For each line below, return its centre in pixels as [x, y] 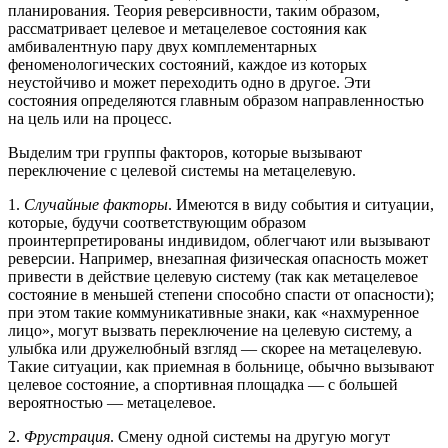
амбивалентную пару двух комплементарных [162, 47]
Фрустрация [67, 437]
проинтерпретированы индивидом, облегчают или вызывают [219, 241]
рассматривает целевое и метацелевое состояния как [187, 29]
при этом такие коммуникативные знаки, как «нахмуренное [213, 313]
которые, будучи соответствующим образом [157, 223]
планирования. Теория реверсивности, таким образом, [194, 11]
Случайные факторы [96, 205]
